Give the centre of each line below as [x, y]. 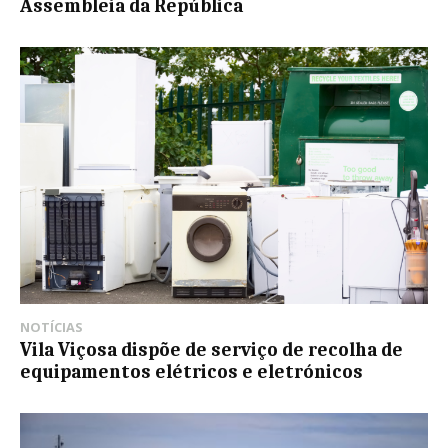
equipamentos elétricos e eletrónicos [191, 372]
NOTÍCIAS [51, 327]
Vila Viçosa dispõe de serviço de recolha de [211, 350]
